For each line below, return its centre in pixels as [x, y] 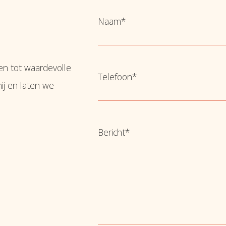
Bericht [111, 132]
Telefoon [115, 77]
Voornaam [117, 56]
